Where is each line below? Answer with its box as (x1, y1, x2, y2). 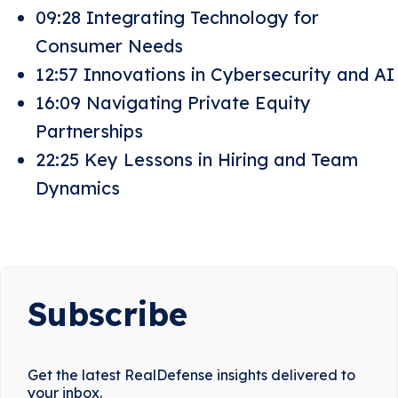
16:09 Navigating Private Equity (36, 92, 311, 115)
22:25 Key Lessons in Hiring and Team (36, 148, 358, 171)
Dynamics (36, 177, 120, 200)
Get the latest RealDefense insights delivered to (28, 366, 355, 385)
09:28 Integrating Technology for (36, 6, 319, 29)
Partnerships (36, 120, 143, 143)
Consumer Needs (36, 35, 183, 58)
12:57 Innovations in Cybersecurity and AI (36, 63, 394, 86)
